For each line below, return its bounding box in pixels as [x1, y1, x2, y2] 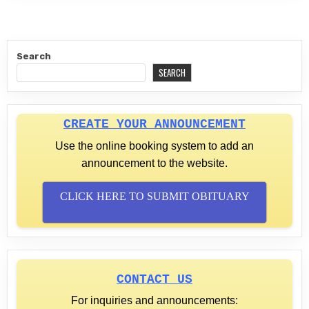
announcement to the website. [81, 157, 228, 170]
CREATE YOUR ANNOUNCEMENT [63, 117, 246, 132]
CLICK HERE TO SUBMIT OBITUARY [59, 190, 250, 203]
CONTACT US [117, 272, 192, 286]
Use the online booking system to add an [55, 140, 254, 152]
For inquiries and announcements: [71, 294, 238, 306]
